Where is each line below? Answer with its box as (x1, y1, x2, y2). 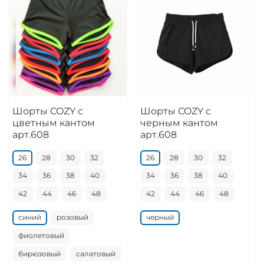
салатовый (75, 249, 115, 258)
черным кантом (140, 117, 218, 128)
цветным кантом (12, 117, 95, 128)
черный (146, 213, 174, 222)
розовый (56, 213, 88, 222)
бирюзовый (18, 249, 61, 258)
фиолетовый (18, 231, 64, 240)
